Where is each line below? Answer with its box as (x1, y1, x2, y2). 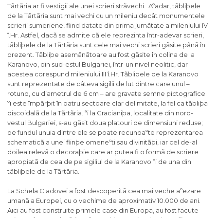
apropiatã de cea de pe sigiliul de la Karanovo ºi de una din (7, 158, 191, 166)
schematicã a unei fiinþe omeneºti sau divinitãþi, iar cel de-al (7, 138, 197, 146)
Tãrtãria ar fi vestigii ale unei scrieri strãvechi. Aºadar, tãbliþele (7, 2, 200, 10)
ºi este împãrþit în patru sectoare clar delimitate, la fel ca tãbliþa (7, 99, 208, 108)
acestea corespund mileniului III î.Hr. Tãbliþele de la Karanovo (7, 70, 199, 78)
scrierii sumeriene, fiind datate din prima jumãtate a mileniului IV (7, 21, 208, 30)
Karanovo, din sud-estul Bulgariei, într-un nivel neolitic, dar (7, 60, 188, 69)
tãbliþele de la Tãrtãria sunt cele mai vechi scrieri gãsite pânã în (7, 41, 205, 49)
